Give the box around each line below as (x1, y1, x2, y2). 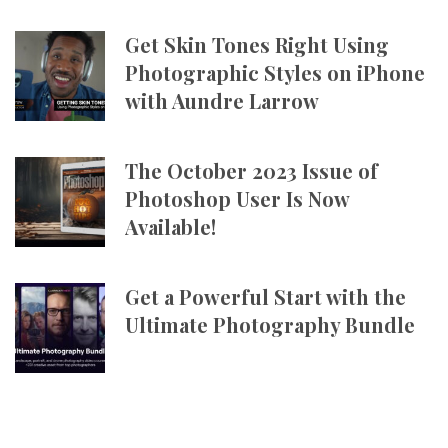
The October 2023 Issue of (125, 157, 378, 184)
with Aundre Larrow (125, 87, 319, 114)
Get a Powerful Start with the (125, 283, 406, 310)
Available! (125, 213, 216, 240)
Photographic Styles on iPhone (125, 59, 425, 86)
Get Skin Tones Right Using (125, 31, 389, 58)
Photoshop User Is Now (125, 185, 349, 212)
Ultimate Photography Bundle (125, 311, 415, 338)
